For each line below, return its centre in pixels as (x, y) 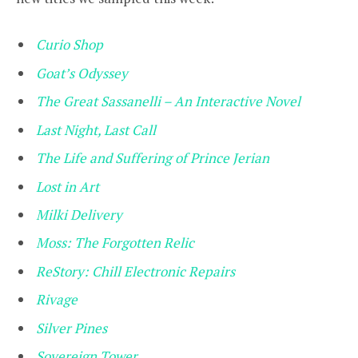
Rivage (57, 300)
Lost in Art (68, 186)
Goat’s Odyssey (82, 73)
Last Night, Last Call (96, 129)
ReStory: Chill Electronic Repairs (135, 271)
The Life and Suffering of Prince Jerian (153, 158)
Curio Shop (70, 45)
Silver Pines (72, 328)
